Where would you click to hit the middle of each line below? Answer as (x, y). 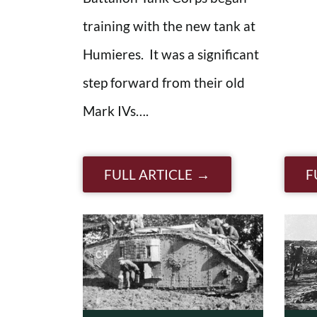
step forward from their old (164, 82)
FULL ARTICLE (148, 174)
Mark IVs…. (116, 110)
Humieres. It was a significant (171, 54)
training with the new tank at (169, 25)
